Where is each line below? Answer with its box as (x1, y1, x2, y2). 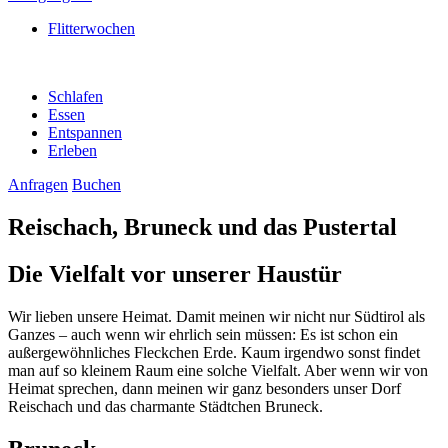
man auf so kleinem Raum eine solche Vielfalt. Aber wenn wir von (8, 361, 428, 379)
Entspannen (48, 124, 122, 141)
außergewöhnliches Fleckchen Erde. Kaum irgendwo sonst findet (8, 343, 420, 361)
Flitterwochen (48, 20, 135, 37)
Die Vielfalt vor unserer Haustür (8, 260, 342, 287)
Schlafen (48, 88, 103, 105)
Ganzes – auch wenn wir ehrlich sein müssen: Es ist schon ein (8, 325, 398, 343)
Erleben (48, 142, 97, 159)
